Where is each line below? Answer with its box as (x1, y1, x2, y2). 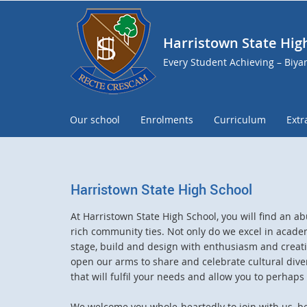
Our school (70, 113, 120, 126)
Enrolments (140, 113, 193, 126)
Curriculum (214, 113, 266, 126)
